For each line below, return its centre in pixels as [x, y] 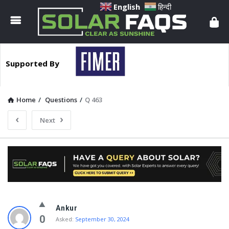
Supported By [32, 64]
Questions [61, 100]
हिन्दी [165, 6]
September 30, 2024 [102, 219]
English [127, 6]
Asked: [65, 219]
